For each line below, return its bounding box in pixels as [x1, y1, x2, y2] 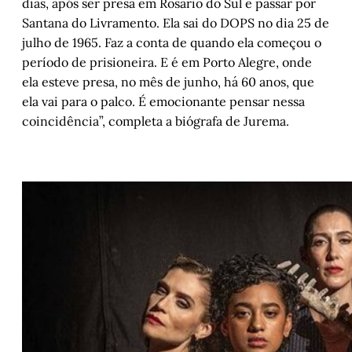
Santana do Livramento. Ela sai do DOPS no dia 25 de [22, 15, 329, 31]
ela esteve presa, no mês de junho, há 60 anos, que [22, 74, 314, 90]
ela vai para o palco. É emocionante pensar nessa [22, 93, 305, 110]
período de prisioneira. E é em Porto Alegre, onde [22, 54, 312, 71]
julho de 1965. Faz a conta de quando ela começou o [22, 35, 321, 51]
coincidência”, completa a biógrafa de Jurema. [22, 113, 289, 130]
